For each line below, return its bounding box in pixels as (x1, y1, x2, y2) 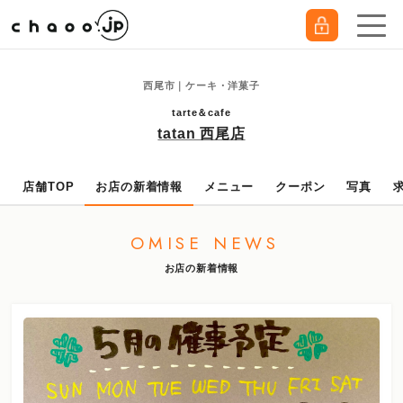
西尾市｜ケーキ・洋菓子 (143, 80, 260, 91)
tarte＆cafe (172, 107, 231, 118)
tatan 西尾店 (157, 126, 246, 141)
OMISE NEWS (130, 231, 280, 255)
